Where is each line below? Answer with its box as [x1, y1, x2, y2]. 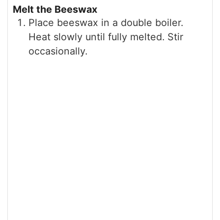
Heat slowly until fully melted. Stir [28, 31, 183, 43]
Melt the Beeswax [13, 3, 97, 16]
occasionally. [28, 45, 87, 57]
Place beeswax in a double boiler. [28, 17, 183, 29]
